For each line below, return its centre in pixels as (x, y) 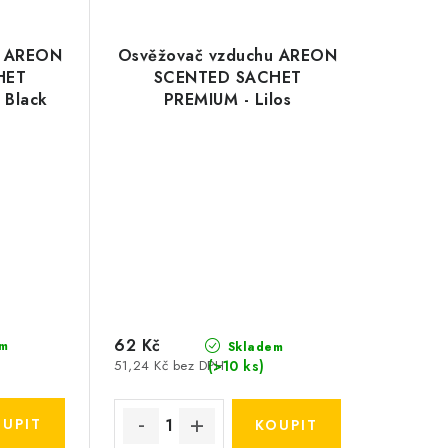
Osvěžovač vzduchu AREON (227, 55)
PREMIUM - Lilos (227, 99)
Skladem (253, 346)
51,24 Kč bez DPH (169, 366)
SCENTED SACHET (227, 77)
